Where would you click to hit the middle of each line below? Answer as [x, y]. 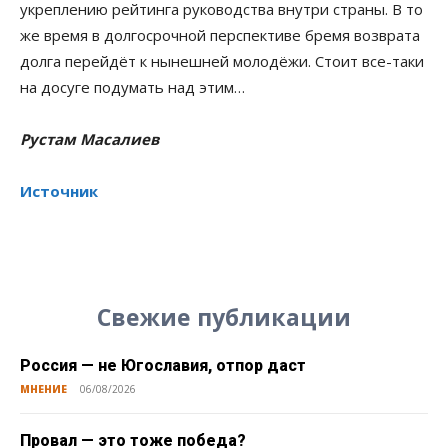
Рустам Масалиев [89, 138]
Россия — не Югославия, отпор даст [163, 365]
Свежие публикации [224, 316]
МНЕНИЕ [43, 388]
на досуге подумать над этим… [132, 86]
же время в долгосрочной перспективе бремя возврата [220, 34]
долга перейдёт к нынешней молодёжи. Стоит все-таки [222, 60]
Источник [59, 190]
